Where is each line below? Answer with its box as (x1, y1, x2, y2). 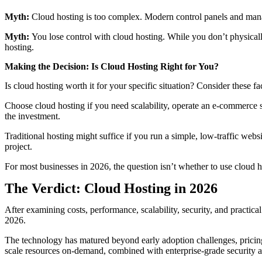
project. (5, 142, 32, 151)
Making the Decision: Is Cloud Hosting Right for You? (5, 61, 219, 71)
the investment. (5, 111, 60, 121)
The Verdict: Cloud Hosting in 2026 (5, 181, 218, 196)
